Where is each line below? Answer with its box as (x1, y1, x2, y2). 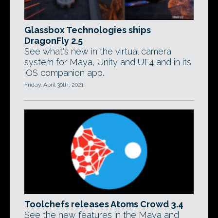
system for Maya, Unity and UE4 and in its (24, 57, 191, 67)
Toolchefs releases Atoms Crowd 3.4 (24, 199, 183, 209)
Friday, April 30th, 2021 (24, 81, 84, 88)
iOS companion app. (24, 68, 104, 78)
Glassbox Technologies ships (24, 25, 151, 35)
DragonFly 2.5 (24, 36, 83, 46)
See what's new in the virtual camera (24, 46, 171, 56)
